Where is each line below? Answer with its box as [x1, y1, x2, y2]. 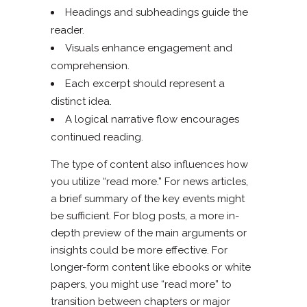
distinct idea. [51, 95, 112, 108]
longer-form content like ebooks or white [51, 260, 251, 273]
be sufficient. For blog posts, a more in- [51, 209, 239, 222]
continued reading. [51, 130, 143, 143]
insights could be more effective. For [51, 243, 228, 256]
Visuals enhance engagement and [65, 41, 232, 54]
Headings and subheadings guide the [65, 5, 248, 19]
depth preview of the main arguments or [51, 226, 247, 239]
